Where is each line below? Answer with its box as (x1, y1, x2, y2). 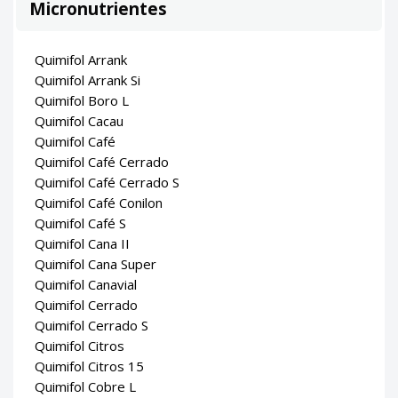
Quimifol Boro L (35, 91, 129, 109)
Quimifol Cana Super (35, 254, 156, 273)
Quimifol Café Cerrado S (35, 172, 179, 191)
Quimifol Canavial (35, 275, 137, 293)
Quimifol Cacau (35, 111, 123, 130)
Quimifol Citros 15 (35, 356, 144, 375)
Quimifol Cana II (35, 234, 130, 252)
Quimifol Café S (35, 213, 126, 232)
